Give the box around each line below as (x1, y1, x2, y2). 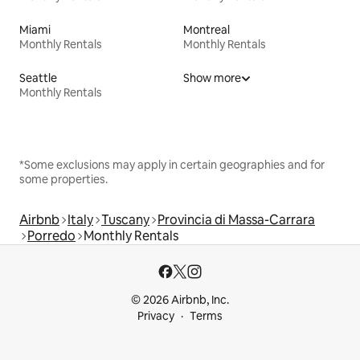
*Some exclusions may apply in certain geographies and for (19, 157, 325, 172)
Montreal (183, 22, 230, 37)
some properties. (19, 171, 108, 186)
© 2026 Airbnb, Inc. (131, 292, 229, 307)
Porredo (27, 227, 76, 244)
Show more (183, 70, 241, 85)
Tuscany (101, 211, 149, 228)
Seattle (19, 70, 57, 85)
